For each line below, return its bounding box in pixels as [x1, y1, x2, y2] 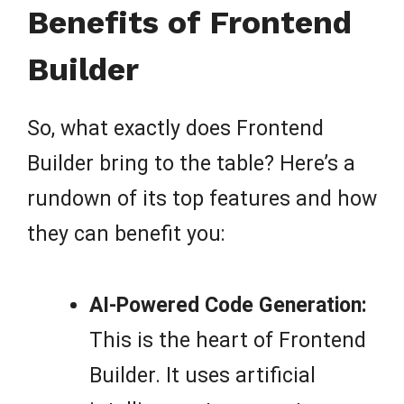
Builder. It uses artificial [89, 363, 316, 388]
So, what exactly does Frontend [27, 116, 324, 142]
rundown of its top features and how [27, 187, 377, 212]
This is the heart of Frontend [89, 327, 366, 353]
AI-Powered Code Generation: [89, 292, 367, 317]
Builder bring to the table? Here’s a [27, 151, 355, 177]
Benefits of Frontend [27, 4, 352, 42]
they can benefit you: [27, 222, 225, 247]
